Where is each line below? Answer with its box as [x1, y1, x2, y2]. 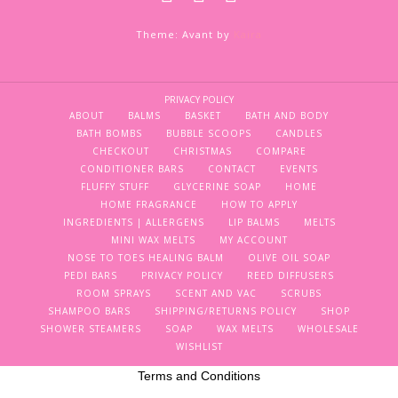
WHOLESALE [297, 322, 359, 335]
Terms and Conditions [138, 368, 260, 383]
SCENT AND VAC [175, 286, 257, 299]
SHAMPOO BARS [48, 304, 131, 317]
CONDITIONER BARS [80, 162, 184, 175]
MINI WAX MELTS [110, 233, 195, 246]
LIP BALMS [227, 215, 280, 228]
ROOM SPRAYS [76, 286, 151, 299]
